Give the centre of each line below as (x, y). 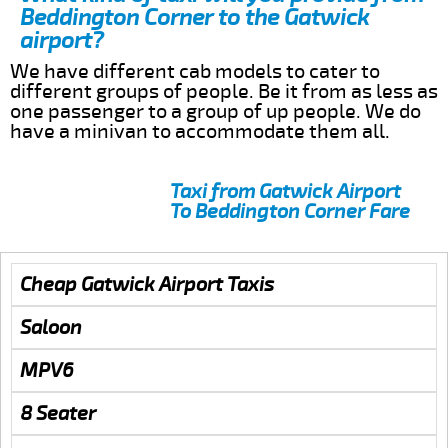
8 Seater (58, 413)
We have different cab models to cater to (195, 71)
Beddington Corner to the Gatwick (194, 17)
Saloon (51, 327)
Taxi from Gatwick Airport (285, 191)
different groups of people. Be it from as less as (224, 91)
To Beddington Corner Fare (290, 211)
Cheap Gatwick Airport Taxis (147, 284)
